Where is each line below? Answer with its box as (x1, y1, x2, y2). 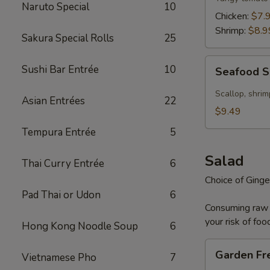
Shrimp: (215, 24, 248, 37)
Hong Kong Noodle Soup (22, 219, 138, 233)
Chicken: (215, 10, 251, 23)
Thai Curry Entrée (22, 157, 104, 171)
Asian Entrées (22, 94, 85, 108)
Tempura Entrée (22, 125, 96, 139)
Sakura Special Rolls (22, 31, 114, 45)
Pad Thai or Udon (22, 188, 101, 202)
